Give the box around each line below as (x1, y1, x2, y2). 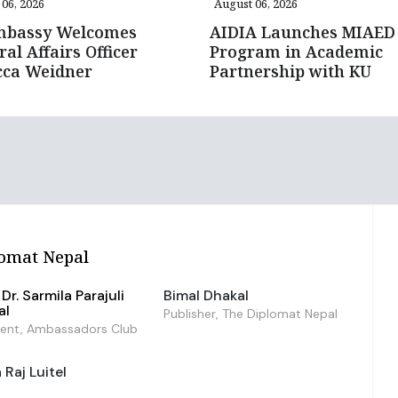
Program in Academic (210, 40, 383, 62)
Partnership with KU (210, 60, 371, 82)
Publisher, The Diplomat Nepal (163, 305, 338, 322)
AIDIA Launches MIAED (210, 20, 395, 43)
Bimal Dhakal (163, 285, 249, 305)
